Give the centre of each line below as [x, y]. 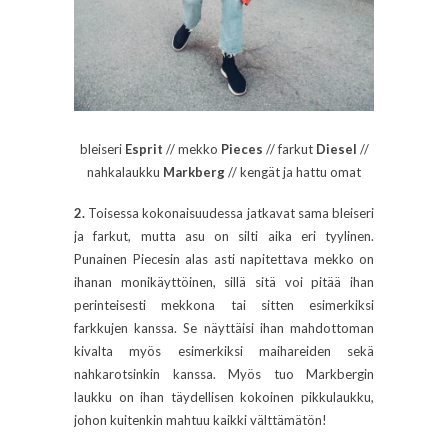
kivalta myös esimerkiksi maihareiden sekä [224, 351]
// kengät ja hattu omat [293, 172]
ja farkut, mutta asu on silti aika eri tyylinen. [224, 236]
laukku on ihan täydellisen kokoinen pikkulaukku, [224, 397]
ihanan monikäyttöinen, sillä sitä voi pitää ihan [224, 282]
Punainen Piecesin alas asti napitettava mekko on [224, 259]
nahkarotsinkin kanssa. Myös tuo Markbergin [224, 374]
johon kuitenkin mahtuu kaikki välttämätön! [200, 420]
